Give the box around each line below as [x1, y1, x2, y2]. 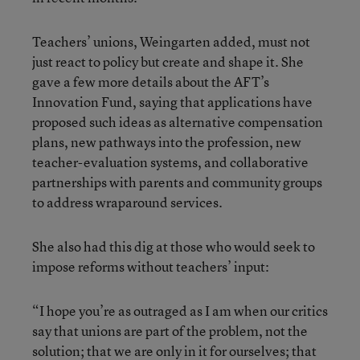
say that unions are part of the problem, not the [32, 321, 308, 340]
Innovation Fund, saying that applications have [32, 92, 313, 111]
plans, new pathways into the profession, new [32, 133, 301, 151]
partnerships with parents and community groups [32, 173, 322, 191]
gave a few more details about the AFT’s [32, 72, 269, 91]
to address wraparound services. [32, 193, 223, 211]
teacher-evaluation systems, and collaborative [32, 153, 309, 171]
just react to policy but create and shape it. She [32, 52, 304, 71]
